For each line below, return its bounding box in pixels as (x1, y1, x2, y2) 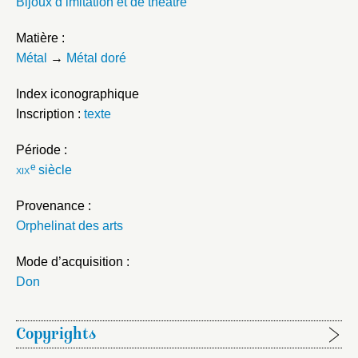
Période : (16, 142, 67, 157)
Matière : (16, 30, 65, 45)
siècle (35, 162, 72, 177)
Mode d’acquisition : (16, 254, 129, 268)
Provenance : (16, 198, 91, 213)
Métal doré (66, 50, 126, 65)
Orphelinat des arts (16, 218, 123, 233)
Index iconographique (16, 86, 139, 101)
